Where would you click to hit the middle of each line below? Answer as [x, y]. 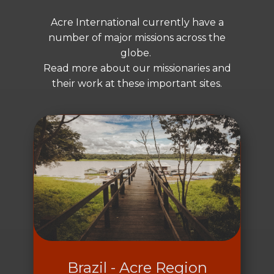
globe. [137, 53]
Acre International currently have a [137, 22]
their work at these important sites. [137, 83]
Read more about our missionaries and [137, 68]
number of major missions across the [137, 38]
